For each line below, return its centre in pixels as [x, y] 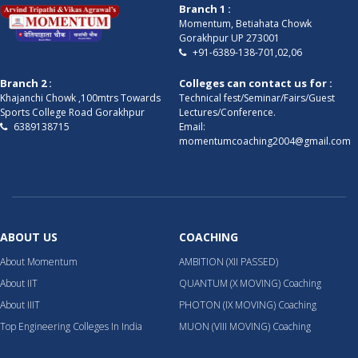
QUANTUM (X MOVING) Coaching [250, 284]
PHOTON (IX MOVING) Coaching [248, 305]
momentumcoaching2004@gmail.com [265, 141]
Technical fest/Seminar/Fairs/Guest [257, 98]
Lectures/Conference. [227, 113]
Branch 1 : [205, 9]
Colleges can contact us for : [256, 84]
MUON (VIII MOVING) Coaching [245, 327]
